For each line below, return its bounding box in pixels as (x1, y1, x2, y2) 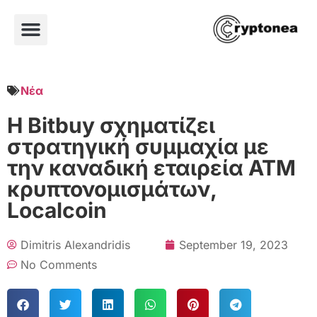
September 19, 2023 (179, 237, 288, 252)
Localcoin (7, 197, 107, 223)
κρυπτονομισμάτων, (7, 175, 217, 202)
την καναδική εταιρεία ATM (7, 154, 296, 180)
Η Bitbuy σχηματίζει (7, 112, 215, 138)
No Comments (21, 257, 97, 272)
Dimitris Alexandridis (21, 237, 130, 252)
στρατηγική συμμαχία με (7, 133, 269, 159)
